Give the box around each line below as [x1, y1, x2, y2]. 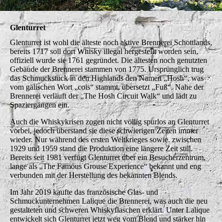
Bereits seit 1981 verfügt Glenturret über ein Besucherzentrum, [10, 153, 206, 162]
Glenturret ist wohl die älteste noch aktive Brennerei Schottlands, [10, 38, 212, 47]
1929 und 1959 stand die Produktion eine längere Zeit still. [10, 144, 193, 153]
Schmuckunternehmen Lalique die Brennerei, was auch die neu [10, 196, 208, 205]
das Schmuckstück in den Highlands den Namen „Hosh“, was [10, 73, 204, 82]
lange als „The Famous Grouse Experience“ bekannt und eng [10, 162, 201, 170]
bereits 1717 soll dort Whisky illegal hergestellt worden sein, [10, 47, 198, 55]
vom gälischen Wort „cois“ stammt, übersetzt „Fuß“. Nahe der [10, 82, 204, 91]
